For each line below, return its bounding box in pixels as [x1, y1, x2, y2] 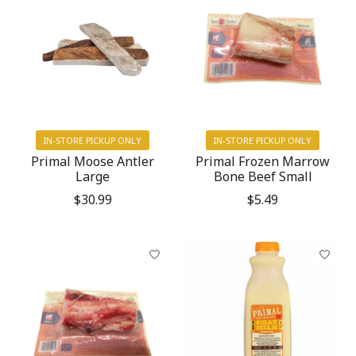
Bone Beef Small [213, 167, 312, 185]
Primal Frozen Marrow [195, 152, 331, 170]
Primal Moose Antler [31, 152, 155, 170]
